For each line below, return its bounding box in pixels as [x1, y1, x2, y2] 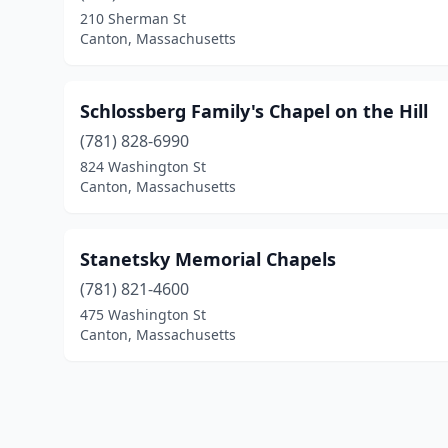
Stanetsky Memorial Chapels [80, 247, 336, 271]
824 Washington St [80, 157, 206, 176]
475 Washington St [80, 305, 206, 324]
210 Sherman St [80, 9, 186, 28]
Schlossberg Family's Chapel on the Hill [80, 99, 428, 123]
